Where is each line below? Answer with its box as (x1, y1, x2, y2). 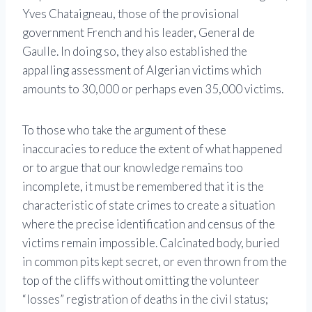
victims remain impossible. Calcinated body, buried (22, 235, 279, 251)
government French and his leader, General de (22, 25, 255, 40)
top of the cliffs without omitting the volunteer (22, 273, 260, 288)
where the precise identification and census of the (22, 217, 275, 232)
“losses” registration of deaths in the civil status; (22, 292, 268, 307)
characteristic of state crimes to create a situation (22, 198, 275, 213)
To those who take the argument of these (22, 123, 226, 138)
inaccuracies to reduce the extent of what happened (22, 141, 282, 157)
